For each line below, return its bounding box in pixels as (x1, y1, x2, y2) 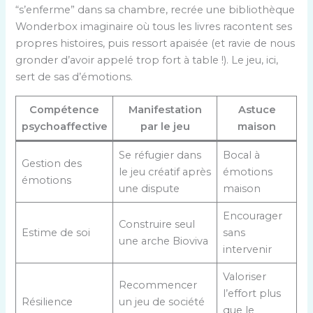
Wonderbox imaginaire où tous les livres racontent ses (15, 20, 293, 34)
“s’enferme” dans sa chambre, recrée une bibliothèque (15, 3, 296, 17)
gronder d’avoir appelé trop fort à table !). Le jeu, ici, (15, 54, 279, 67)
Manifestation (128, 103, 202, 116)
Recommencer (118, 278, 197, 291)
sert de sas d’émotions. (15, 71, 133, 84)
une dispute (118, 182, 180, 195)
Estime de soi (21, 226, 90, 239)
